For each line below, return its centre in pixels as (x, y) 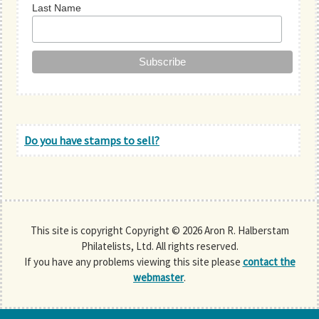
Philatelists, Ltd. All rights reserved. (159, 246)
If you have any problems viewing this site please (133, 261)
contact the (269, 261)
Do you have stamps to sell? (92, 140)
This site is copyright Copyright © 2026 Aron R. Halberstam (159, 230)
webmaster (158, 277)
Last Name (57, 7)
